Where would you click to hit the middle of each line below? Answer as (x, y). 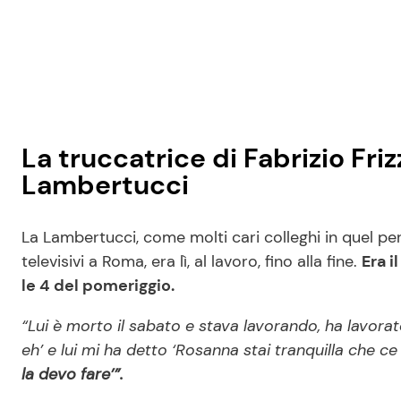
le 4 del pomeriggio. (100, 286)
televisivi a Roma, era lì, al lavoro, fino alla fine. (192, 262)
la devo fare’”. (73, 375)
